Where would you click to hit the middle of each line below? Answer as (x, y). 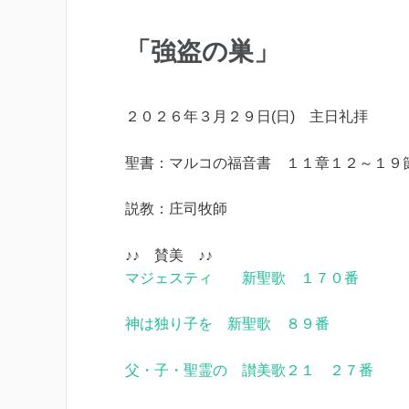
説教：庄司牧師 (176, 209)
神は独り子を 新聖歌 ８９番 (227, 324)
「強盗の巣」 (202, 52)
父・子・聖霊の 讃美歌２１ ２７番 (249, 370)
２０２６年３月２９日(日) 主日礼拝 (246, 116)
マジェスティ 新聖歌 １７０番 (242, 278)
